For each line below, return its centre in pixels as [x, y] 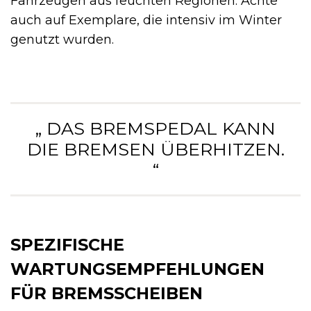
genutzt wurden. [62, 40]
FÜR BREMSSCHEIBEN [107, 294]
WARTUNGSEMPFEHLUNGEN [137, 269]
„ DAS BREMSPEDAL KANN [155, 129]
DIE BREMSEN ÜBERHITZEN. [155, 150]
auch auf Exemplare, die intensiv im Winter [146, 20]
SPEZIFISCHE [67, 245]
